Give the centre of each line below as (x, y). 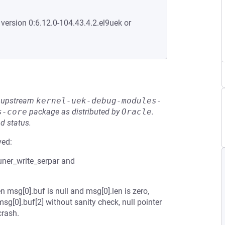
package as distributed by (74, 112)
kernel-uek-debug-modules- (99, 101)
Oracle (137, 112)
